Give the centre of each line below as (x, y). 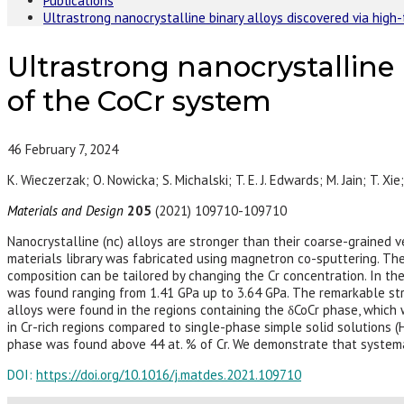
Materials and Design (67, 211)
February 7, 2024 (72, 150)
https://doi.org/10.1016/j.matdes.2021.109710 (169, 375)
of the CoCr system (139, 101)
